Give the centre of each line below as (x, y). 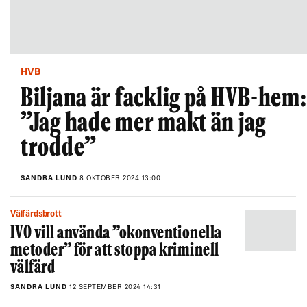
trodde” (59, 149)
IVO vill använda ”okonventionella (116, 234)
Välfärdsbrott (38, 214)
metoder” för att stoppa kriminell (115, 251)
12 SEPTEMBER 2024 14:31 (115, 287)
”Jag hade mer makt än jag (143, 124)
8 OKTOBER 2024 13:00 (120, 179)
